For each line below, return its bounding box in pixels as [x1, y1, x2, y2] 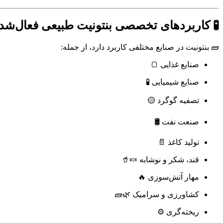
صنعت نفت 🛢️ [154, 117, 199, 126]
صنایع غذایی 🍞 [150, 60, 199, 69]
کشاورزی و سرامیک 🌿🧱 [114, 190, 199, 199]
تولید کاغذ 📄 [158, 138, 199, 147]
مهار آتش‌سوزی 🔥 [138, 173, 199, 182]
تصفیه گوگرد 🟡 [147, 96, 199, 105]
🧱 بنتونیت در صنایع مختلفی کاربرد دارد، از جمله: [61, 43, 219, 52]
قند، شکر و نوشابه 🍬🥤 [121, 155, 199, 164]
